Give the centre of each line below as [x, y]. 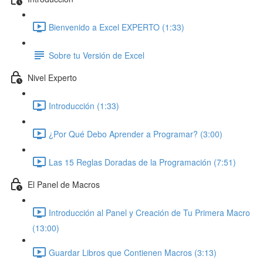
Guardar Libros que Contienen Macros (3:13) [133, 252]
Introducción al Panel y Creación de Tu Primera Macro [149, 212]
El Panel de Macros [64, 184]
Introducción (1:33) [84, 105]
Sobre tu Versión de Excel [97, 55]
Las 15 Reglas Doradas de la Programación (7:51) [142, 162]
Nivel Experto [52, 77]
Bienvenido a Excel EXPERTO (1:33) [117, 27]
